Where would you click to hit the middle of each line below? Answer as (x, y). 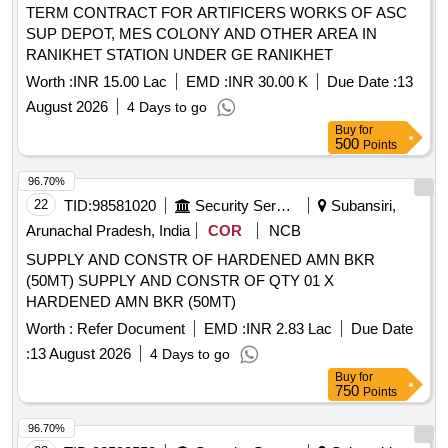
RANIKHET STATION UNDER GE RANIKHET (179, 55)
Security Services (283, 206)
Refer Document (129, 329)
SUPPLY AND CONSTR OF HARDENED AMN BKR (200, 260)
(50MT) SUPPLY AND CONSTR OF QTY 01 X (52, 281)
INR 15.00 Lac (120, 82)
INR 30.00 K (268, 82)
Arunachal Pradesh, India (108, 231)
